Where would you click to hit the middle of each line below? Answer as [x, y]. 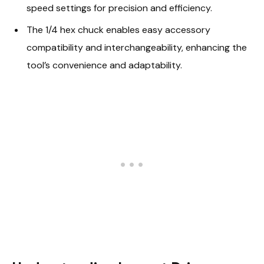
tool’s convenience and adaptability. [104, 65]
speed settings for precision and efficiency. [119, 8]
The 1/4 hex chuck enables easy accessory [118, 30]
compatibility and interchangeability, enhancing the [137, 48]
